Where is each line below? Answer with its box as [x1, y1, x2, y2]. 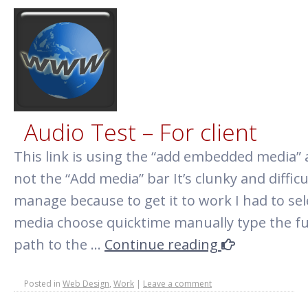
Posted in [24, 278, 60, 289]
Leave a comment [143, 278, 212, 289]
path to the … [14, 235, 104, 254]
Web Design [63, 278, 109, 289]
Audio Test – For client [24, 116, 257, 148]
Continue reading [104, 235, 221, 254]
